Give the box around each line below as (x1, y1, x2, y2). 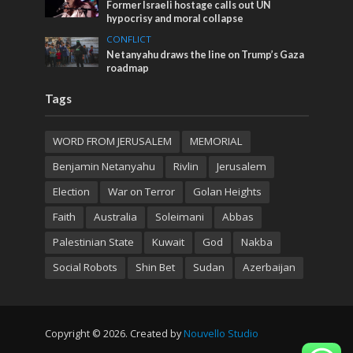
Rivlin (173, 158, 199, 173)
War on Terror (107, 184, 175, 199)
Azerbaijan (242, 259, 295, 274)
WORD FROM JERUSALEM (52, 133, 172, 148)
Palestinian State (52, 234, 134, 249)
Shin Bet (135, 259, 175, 274)
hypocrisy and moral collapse (106, 12, 244, 24)
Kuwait (151, 234, 184, 249)
